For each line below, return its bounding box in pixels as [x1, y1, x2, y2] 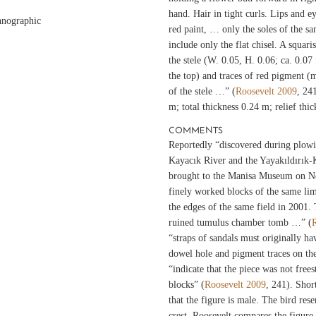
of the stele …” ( [168, 85, 236, 97]
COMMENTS [168, 124, 223, 135]
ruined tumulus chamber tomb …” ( [168, 217, 312, 228]
